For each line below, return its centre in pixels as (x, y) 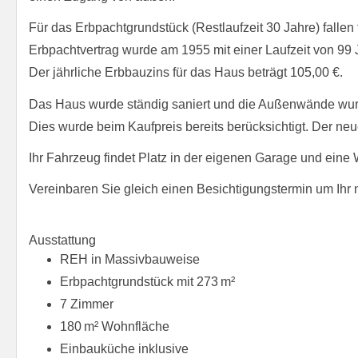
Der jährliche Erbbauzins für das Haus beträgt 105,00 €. (186, 73)
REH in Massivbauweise (130, 260)
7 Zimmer (87, 304)
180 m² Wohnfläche (115, 327)
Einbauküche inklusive (124, 349)
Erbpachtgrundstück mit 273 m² (147, 282)
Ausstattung (62, 241)
